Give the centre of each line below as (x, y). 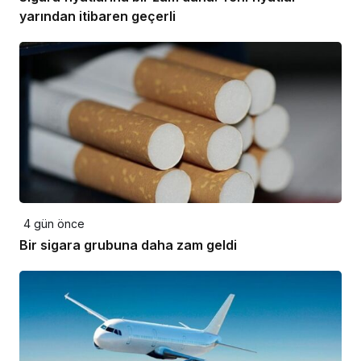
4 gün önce (54, 223)
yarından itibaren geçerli (98, 16)
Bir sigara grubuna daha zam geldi (128, 245)
